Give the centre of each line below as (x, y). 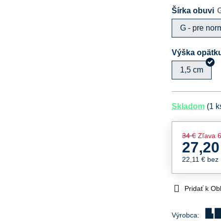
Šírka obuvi (193, 10)
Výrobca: (187, 215)
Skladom (188, 106)
